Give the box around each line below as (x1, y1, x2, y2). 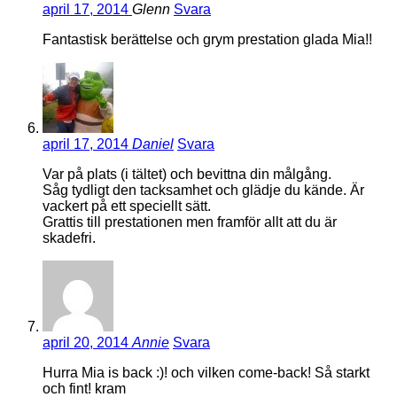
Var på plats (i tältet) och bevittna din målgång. (43, 167, 331, 183)
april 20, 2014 (43, 335, 132, 351)
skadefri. (43, 230, 96, 246)
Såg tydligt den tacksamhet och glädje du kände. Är (43, 183, 364, 198)
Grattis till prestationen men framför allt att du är (43, 214, 337, 230)
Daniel (132, 136, 174, 152)
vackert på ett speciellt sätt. (43, 198, 211, 214)
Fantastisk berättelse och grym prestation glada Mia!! (43, 32, 372, 48)
